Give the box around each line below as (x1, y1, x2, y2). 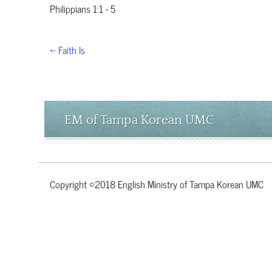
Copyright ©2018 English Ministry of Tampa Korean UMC (50, 176, 263, 191)
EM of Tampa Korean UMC (64, 113, 214, 127)
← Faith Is (50, 42, 85, 56)
